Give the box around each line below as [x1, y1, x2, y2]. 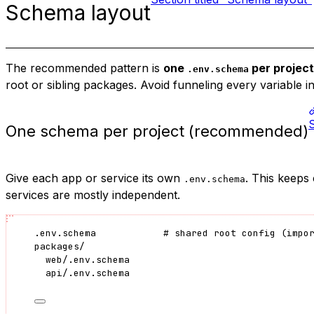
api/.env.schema [46, 266, 130, 279]
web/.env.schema [46, 253, 130, 266]
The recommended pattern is [6, 60, 163, 75]
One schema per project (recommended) [6, 121, 308, 140]
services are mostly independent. [6, 187, 180, 202]
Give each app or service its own [6, 170, 184, 185]
